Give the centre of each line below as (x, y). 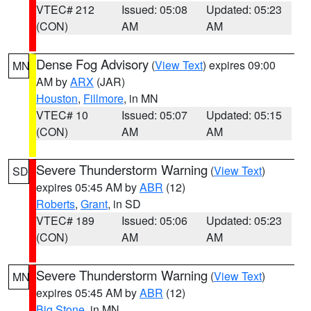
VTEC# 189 (65, 220)
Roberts (56, 204)
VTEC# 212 (65, 9)
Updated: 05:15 (244, 115)
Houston (57, 98)
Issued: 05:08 (154, 9)
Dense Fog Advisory (92, 64)
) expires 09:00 (239, 65)
